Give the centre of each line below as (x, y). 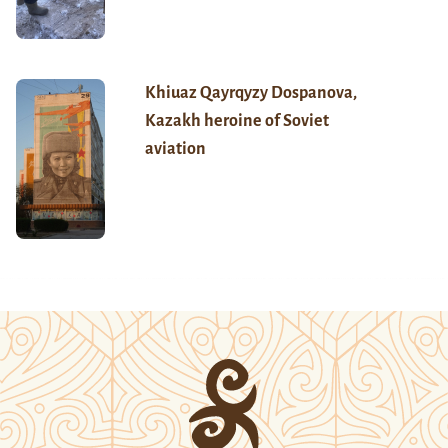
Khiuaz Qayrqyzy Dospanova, (250, 92)
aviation (175, 148)
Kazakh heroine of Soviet (236, 120)
